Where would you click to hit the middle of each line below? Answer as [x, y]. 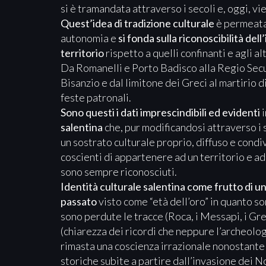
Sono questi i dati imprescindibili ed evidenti [160, 112]
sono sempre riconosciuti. [119, 171]
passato [79, 201]
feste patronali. [96, 97]
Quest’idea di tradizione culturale [137, 23]
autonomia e [89, 38]
